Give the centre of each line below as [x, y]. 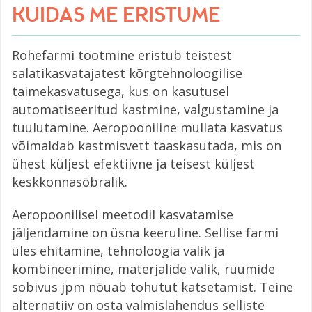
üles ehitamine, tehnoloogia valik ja [118, 250]
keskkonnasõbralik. [70, 181]
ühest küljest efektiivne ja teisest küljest [133, 163]
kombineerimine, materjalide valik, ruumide [143, 268]
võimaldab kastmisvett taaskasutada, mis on [147, 145]
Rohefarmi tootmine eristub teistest [122, 55]
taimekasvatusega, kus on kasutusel [120, 91]
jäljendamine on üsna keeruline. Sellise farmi [145, 232]
